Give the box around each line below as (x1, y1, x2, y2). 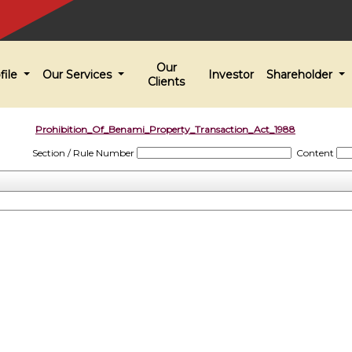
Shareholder (266, 67, 336, 82)
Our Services (42, 67, 115, 82)
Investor (208, 67, 254, 82)
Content (295, 147, 334, 159)
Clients (148, 74, 185, 89)
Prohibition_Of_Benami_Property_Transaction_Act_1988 (35, 123, 295, 135)
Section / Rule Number (31, 147, 134, 159)
